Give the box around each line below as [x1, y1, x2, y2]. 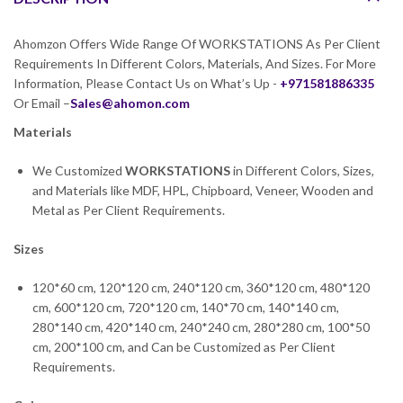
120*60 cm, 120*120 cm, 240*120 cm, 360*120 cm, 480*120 [32, 280, 370, 296]
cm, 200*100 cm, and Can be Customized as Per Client [32, 339, 336, 355]
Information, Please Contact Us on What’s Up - [13, 76, 280, 92]
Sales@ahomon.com [70, 95, 190, 112]
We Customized [32, 163, 125, 179]
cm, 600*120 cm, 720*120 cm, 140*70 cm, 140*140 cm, [32, 300, 339, 316]
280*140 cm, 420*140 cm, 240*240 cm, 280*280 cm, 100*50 [32, 319, 370, 336]
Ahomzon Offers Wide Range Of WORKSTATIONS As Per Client [13, 36, 381, 52]
